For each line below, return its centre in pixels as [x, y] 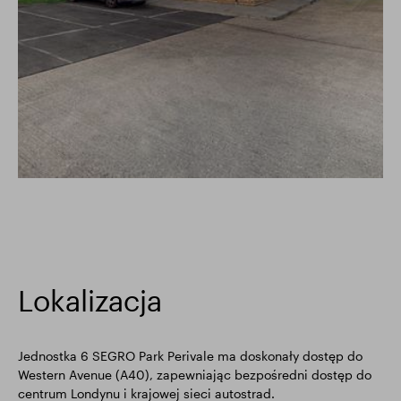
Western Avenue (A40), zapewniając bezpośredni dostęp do [195, 375]
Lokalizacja [90, 300]
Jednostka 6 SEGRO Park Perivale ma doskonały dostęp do [190, 356]
